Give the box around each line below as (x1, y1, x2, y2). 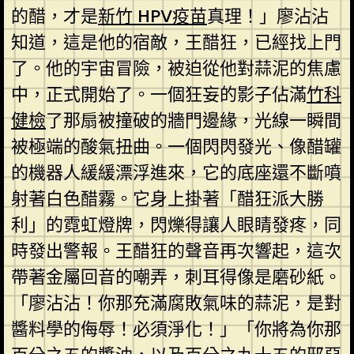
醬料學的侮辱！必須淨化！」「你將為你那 (10, 316, 341, 341)
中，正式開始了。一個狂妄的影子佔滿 (10, 81, 307, 107)
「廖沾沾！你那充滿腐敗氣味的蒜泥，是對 (10, 290, 341, 315)
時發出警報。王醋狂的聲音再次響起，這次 (10, 238, 341, 263)
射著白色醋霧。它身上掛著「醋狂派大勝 (10, 186, 324, 211)
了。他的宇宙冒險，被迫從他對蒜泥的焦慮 (10, 55, 341, 81)
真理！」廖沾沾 (206, 3, 329, 28)
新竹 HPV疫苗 (97, 3, 207, 28)
